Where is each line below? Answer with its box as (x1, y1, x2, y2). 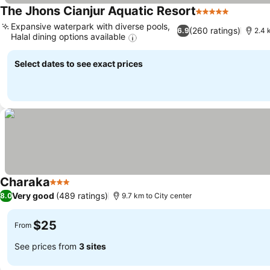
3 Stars (49, 182, 82, 195)
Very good (12, 190, 54, 201)
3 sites (79, 241, 106, 251)
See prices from (14, 241, 79, 251)
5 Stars (195, 11, 228, 24)
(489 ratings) (56, 190, 108, 201)
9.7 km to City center (122, 190, 192, 200)
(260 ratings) (189, 25, 241, 36)
